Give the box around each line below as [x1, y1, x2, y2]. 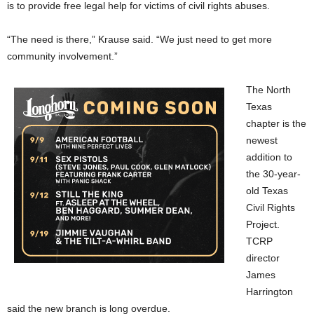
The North [246, 83, 291, 95]
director [246, 252, 280, 264]
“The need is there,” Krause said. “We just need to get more [7, 33, 272, 45]
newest [246, 134, 278, 146]
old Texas [246, 184, 288, 196]
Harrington [246, 285, 293, 297]
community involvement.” [7, 50, 118, 62]
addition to [246, 151, 292, 163]
